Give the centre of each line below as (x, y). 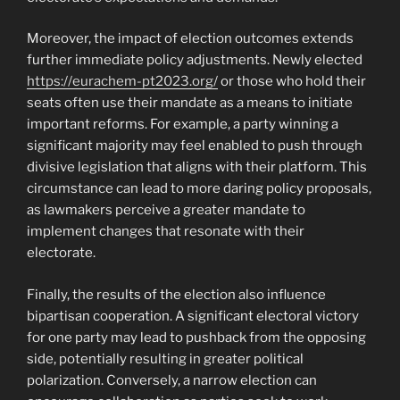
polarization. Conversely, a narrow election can (172, 380)
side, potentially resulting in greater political (165, 358)
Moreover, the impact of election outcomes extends (190, 39)
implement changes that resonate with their (166, 232)
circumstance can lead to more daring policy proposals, (199, 189)
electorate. (61, 253)
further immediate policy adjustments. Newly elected (195, 60)
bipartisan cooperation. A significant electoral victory (193, 316)
